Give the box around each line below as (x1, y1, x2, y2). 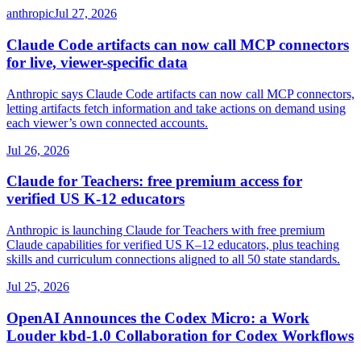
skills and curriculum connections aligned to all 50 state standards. (6, 252, 340, 267)
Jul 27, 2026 (54, 6, 117, 21)
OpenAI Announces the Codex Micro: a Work (6, 309, 309, 326)
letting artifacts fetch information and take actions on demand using (6, 101, 346, 115)
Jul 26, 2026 (6, 143, 69, 157)
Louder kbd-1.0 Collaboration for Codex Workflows (6, 326, 354, 344)
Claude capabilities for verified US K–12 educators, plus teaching (6, 238, 339, 252)
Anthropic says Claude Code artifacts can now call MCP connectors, (6, 86, 355, 101)
